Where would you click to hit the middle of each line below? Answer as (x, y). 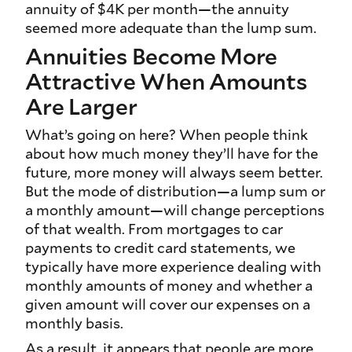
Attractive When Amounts (166, 81)
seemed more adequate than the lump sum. (171, 28)
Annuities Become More (152, 56)
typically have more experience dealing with (173, 267)
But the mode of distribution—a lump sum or (175, 191)
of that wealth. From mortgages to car (154, 229)
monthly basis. (74, 323)
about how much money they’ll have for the (172, 154)
